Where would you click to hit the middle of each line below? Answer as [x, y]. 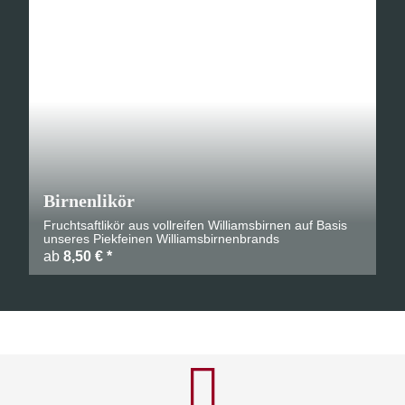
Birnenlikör [89, 201]
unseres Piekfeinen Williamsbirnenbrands [161, 239]
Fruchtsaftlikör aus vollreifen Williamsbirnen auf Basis [195, 225]
